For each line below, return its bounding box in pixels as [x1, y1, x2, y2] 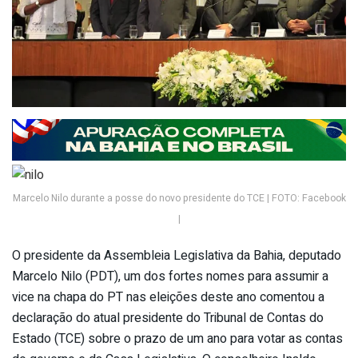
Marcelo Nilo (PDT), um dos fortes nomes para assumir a [12, 267, 328, 287]
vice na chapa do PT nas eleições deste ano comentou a [12, 288, 324, 308]
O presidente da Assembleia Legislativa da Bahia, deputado [12, 246, 341, 266]
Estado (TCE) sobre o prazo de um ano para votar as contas [12, 329, 343, 349]
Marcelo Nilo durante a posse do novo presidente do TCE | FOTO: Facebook [12, 191, 346, 206]
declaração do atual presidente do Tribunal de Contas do [12, 308, 324, 328]
